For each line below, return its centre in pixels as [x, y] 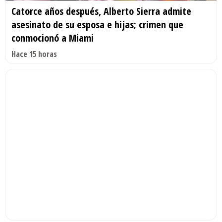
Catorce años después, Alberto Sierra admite [101, 11]
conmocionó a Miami [53, 38]
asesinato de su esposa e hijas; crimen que [97, 25]
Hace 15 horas [34, 54]
